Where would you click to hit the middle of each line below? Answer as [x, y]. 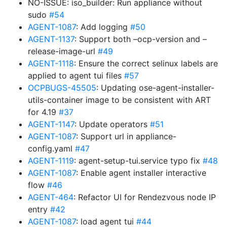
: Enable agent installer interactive [141, 173]
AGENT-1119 [51, 161]
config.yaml [51, 148]
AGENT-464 [51, 197]
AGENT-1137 [51, 39]
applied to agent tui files [76, 75]
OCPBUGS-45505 [62, 88]
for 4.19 [43, 112]
